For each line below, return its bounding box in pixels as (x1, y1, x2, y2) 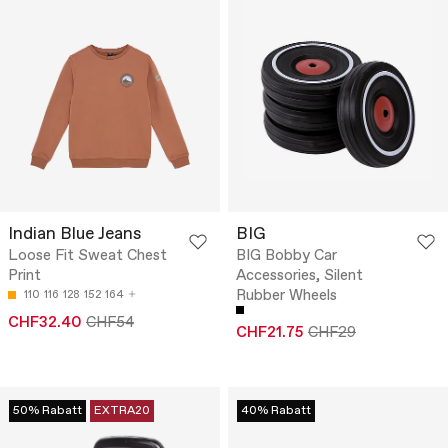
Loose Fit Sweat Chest (8, 245, 167, 266)
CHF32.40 (8, 312, 82, 333)
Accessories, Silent (236, 265, 363, 286)
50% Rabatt (13, 402, 82, 419)
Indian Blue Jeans (8, 222, 141, 246)
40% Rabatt (241, 402, 311, 419)
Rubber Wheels (236, 285, 337, 306)
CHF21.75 (236, 322, 304, 343)
